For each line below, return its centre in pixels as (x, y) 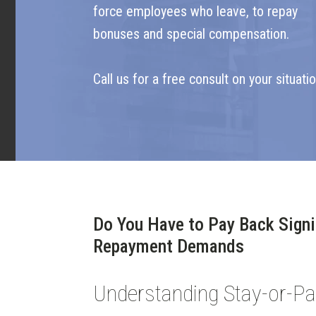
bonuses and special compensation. (193, 34)
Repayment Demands (169, 246)
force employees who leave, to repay (195, 11)
